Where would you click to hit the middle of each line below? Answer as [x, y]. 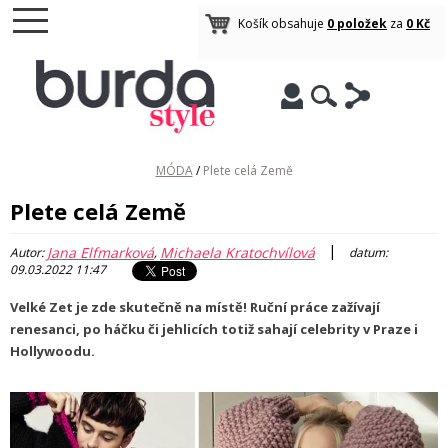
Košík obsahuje [282, 23]
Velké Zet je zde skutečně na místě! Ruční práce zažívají [195, 307]
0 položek [357, 23]
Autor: [28, 252]
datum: [367, 252]
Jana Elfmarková [100, 252]
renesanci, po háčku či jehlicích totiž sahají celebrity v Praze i [214, 329]
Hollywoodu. [52, 351]
